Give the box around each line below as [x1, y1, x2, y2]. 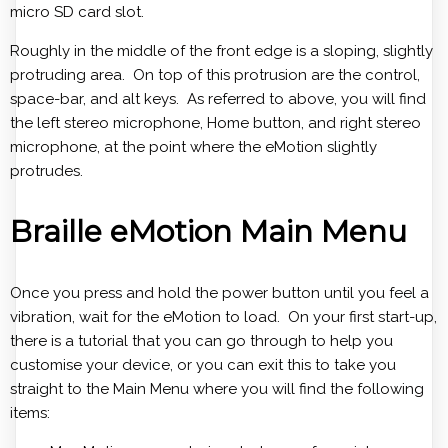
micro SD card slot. [10, 3, 144, 22]
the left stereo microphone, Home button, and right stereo [10, 114, 421, 133]
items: [10, 404, 50, 423]
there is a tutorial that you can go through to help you [10, 332, 393, 351]
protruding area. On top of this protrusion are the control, [10, 66, 420, 85]
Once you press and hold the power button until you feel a [10, 284, 429, 303]
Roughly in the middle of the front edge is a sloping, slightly [10, 42, 433, 61]
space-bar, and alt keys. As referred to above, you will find [10, 90, 426, 109]
